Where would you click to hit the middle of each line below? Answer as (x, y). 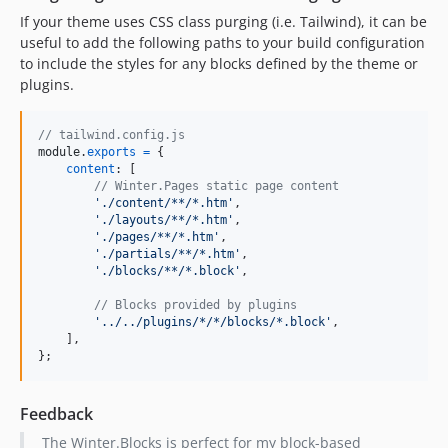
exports (111, 152)
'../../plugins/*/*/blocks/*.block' (213, 322)
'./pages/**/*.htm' (157, 237)
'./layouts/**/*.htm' (164, 220)
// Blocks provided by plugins (195, 305)
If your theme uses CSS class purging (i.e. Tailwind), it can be (223, 21)
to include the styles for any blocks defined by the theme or (219, 63)
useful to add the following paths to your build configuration (222, 42)
